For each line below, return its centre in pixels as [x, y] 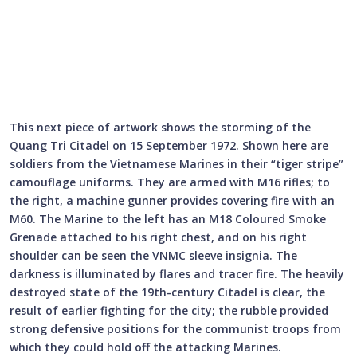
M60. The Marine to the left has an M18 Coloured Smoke [168, 219]
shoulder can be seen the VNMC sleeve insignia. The [153, 256]
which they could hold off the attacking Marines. [145, 347]
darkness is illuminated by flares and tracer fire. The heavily [177, 274]
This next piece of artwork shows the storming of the [160, 127]
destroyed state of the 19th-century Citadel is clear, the [167, 292]
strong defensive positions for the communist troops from [175, 329]
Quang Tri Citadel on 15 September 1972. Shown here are [169, 146]
